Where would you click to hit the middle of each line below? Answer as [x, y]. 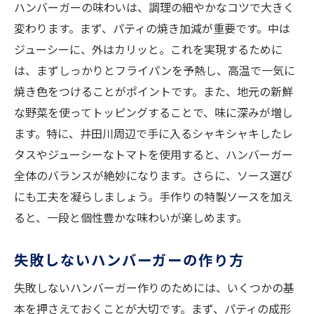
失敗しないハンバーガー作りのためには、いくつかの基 [154, 288]
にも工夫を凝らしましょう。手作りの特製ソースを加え [153, 197]
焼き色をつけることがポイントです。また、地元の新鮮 [153, 91]
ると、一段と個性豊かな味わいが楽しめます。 [131, 218]
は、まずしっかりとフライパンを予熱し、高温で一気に [155, 70]
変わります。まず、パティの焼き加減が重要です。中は [152, 28]
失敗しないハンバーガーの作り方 [130, 260]
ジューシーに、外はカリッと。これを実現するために [148, 49]
